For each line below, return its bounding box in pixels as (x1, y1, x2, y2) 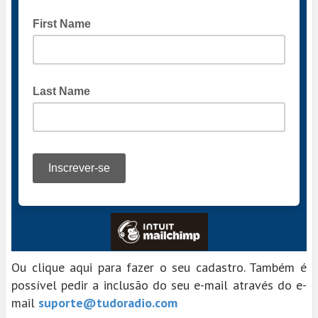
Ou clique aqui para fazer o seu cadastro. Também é (11, 259, 307, 275)
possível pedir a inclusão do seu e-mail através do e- (11, 277, 307, 293)
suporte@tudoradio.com (38, 295, 177, 311)
